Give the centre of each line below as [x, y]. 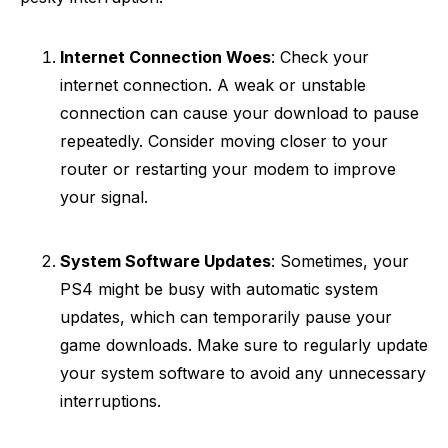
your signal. [104, 197]
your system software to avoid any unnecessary [243, 373]
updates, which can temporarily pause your [226, 317]
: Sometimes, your [340, 261]
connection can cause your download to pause [239, 113]
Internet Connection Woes [165, 57]
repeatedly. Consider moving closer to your [224, 141]
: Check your [320, 57]
